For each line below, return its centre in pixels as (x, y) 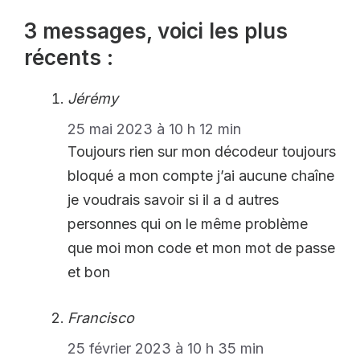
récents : (69, 57)
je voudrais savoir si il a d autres (173, 199)
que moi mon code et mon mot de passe (201, 247)
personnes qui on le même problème (188, 223)
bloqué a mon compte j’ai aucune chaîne (201, 175)
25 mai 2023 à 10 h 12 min (154, 129)
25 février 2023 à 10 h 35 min (166, 348)
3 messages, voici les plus (156, 31)
